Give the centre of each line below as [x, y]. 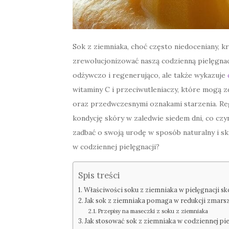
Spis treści [99, 175]
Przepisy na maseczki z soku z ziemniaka [153, 211]
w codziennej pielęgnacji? [116, 147]
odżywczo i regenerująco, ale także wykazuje [150, 75]
